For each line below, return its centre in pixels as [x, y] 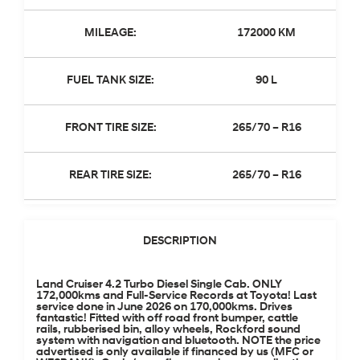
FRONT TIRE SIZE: [110, 128]
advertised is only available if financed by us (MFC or [175, 352]
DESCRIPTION [180, 241]
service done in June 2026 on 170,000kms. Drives [164, 307]
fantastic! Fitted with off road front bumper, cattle [167, 318]
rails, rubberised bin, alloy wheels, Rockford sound [168, 329]
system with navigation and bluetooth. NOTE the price [178, 341]
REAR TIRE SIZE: [110, 175]
